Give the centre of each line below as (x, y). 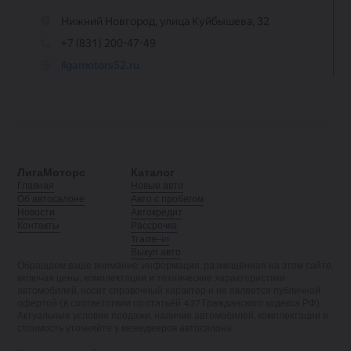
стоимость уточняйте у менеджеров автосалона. (126, 328)
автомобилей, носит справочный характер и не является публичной (169, 290)
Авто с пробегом (167, 199)
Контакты (39, 225)
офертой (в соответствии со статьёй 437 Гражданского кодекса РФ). (169, 303)
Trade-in (150, 239)
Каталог (152, 172)
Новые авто (157, 185)
